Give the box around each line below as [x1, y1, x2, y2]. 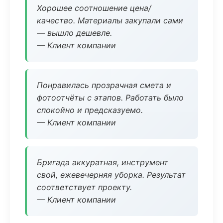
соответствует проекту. [37, 182, 132, 192]
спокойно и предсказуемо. [37, 105, 143, 115]
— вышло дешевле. [37, 28, 112, 38]
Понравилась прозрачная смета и [37, 80, 171, 90]
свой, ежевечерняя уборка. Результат [37, 170, 186, 180]
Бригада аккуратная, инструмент [37, 157, 168, 167]
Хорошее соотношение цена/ [37, 3, 151, 13]
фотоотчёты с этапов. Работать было [37, 93, 184, 103]
